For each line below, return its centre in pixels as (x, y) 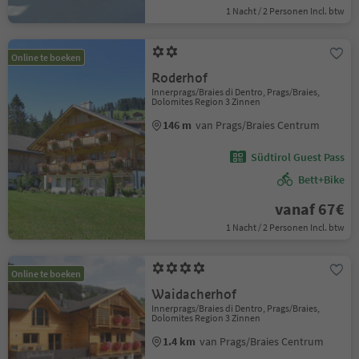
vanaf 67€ (309, 209)
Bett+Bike (321, 179)
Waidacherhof (194, 294)
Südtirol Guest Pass (297, 157)
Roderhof (180, 78)
